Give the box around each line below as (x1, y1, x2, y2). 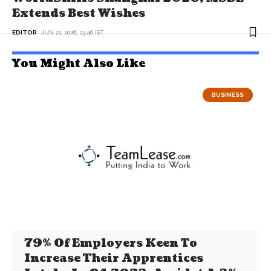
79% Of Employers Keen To (24, 235, 198, 251)
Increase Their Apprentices (24, 250, 204, 266)
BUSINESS (212, 91, 244, 98)
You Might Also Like (12, 56, 145, 71)
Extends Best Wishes (12, 6, 145, 21)
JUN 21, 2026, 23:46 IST (41, 29, 104, 36)
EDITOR (12, 29, 37, 36)
